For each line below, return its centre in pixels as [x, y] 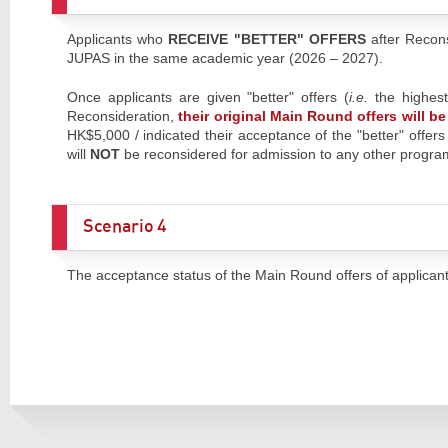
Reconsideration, [122, 115]
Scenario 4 [124, 226]
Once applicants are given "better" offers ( [208, 96]
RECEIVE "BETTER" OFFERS [267, 39]
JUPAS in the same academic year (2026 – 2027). [224, 58]
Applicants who [117, 39]
